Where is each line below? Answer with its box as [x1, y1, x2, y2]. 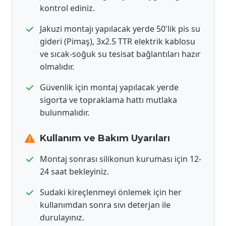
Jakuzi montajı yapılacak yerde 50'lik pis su [40, 23, 200, 34]
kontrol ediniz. [40, 3, 95, 14]
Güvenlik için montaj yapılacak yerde [40, 82, 179, 93]
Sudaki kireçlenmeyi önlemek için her [40, 187, 182, 198]
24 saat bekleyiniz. [40, 166, 109, 177]
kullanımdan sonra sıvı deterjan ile [40, 199, 171, 210]
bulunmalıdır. [40, 107, 89, 118]
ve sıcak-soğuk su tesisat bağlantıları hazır [40, 48, 201, 60]
